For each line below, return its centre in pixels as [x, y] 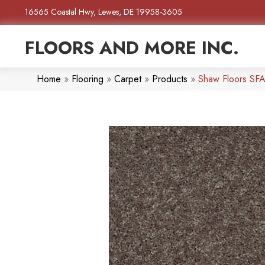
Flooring [88, 79]
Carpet [128, 79]
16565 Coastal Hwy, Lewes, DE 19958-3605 [104, 12]
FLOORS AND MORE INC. [132, 47]
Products [170, 79]
